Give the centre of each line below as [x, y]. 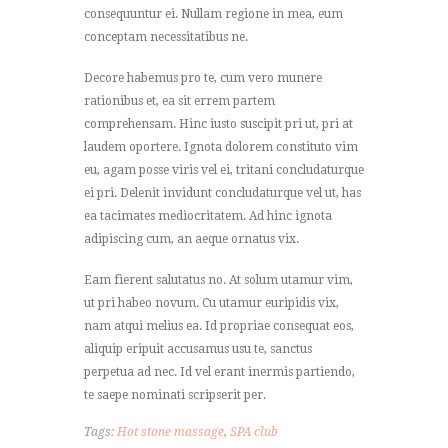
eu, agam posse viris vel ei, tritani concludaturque [224, 169]
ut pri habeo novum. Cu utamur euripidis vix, [211, 302]
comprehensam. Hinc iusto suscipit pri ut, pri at [218, 123]
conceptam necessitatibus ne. [166, 36]
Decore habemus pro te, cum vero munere [203, 77]
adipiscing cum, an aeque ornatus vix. [191, 238]
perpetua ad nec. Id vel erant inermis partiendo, [219, 371]
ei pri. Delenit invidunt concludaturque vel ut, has [222, 192]
